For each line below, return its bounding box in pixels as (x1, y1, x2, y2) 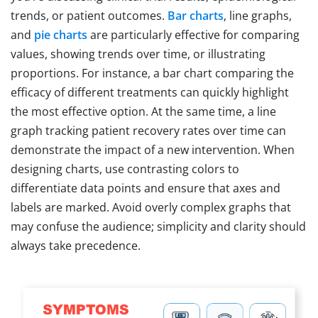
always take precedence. (11, 237, 141, 253)
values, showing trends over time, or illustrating (11, 45, 265, 62)
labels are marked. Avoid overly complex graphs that (11, 199, 291, 215)
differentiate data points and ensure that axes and (11, 180, 280, 196)
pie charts (34, 26, 87, 43)
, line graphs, (224, 7, 292, 23)
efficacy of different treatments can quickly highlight (11, 84, 289, 100)
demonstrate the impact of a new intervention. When (11, 141, 295, 158)
